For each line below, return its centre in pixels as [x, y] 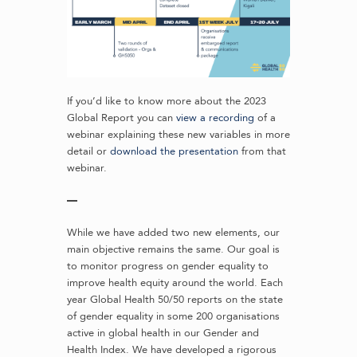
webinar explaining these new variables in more [178, 134]
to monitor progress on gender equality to [168, 266]
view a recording [215, 118]
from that [262, 151]
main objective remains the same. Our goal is [173, 249]
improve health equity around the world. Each [175, 282]
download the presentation [174, 151]
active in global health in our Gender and [163, 333]
